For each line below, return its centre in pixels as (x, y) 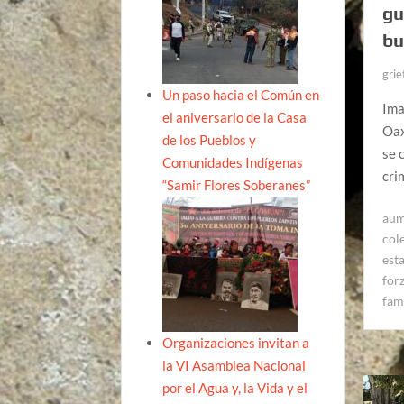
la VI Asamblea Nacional (234, 365)
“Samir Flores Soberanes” (237, 184)
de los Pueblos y (210, 139)
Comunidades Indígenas (233, 162)
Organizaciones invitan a (236, 342)
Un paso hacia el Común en (241, 94)
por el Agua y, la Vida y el (235, 387)
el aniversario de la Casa (235, 117)
